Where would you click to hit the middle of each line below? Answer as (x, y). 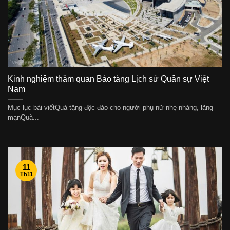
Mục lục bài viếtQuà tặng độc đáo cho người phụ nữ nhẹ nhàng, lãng (110, 107)
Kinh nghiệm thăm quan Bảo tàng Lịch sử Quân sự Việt (108, 79)
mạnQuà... (23, 117)
